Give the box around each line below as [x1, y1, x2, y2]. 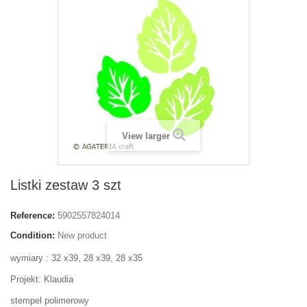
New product [58, 230, 107, 241]
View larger [121, 131, 170, 141]
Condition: [10, 230, 55, 241]
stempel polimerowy [10, 295, 89, 306]
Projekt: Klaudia [10, 274, 73, 284]
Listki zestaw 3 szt [10, 177, 121, 193]
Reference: [10, 210, 55, 221]
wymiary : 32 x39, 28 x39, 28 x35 [10, 253, 143, 263]
